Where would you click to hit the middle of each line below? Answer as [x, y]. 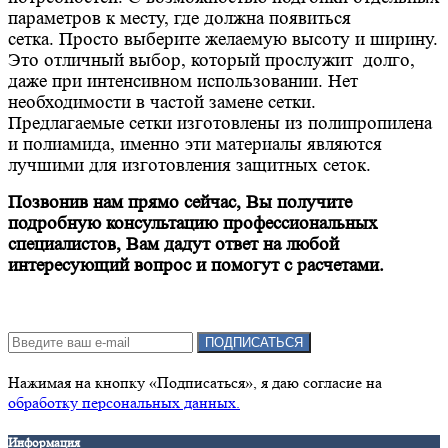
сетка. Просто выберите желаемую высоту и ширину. [223, 39]
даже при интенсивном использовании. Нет [183, 81]
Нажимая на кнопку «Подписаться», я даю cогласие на [195, 382]
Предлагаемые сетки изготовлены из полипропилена [220, 123]
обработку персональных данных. [124, 402]
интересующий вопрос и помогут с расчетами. [198, 265]
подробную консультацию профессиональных [193, 223]
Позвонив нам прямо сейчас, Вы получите [180, 202]
